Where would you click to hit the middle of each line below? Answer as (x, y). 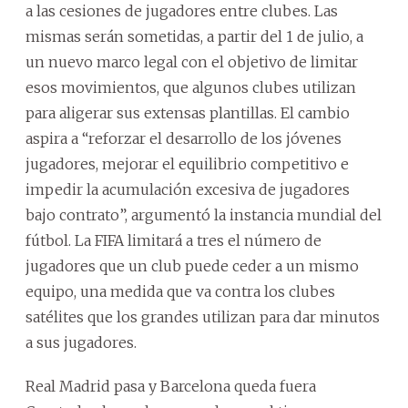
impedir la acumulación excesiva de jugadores (188, 189)
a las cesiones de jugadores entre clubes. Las (182, 11)
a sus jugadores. (81, 342)
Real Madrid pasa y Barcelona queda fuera (171, 386)
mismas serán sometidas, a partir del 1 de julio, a (194, 36)
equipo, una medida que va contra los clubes (180, 291)
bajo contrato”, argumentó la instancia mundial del (204, 215)
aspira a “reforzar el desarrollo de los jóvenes (184, 138)
